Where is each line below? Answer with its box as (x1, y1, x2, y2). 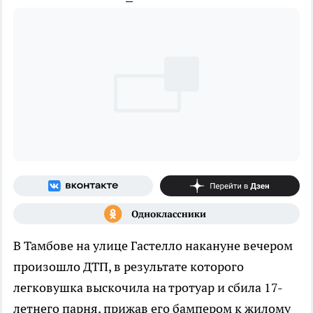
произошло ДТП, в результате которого (13, 258, 244, 275)
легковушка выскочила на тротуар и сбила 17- (13, 279, 283, 296)
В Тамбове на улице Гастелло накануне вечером (13, 237, 293, 254)
